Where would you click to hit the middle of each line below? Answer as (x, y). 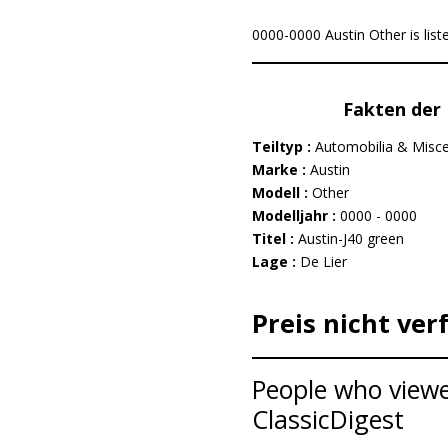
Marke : (280, 169)
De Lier (323, 261)
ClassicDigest (327, 419)
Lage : (275, 261)
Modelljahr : (295, 215)
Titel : (274, 238)
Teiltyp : (283, 146)
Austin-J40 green (350, 238)
